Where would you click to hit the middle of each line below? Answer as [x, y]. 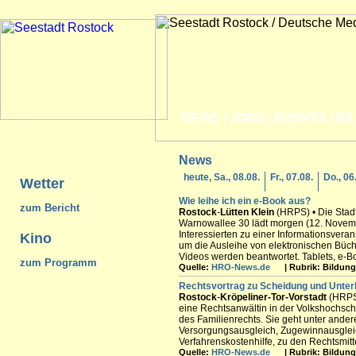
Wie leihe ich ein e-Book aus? [245, 201]
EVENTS [300, 118]
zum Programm [58, 262]
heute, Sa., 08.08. [222, 177]
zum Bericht [50, 208]
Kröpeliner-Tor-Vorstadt [273, 297]
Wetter [42, 184]
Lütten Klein [247, 212]
